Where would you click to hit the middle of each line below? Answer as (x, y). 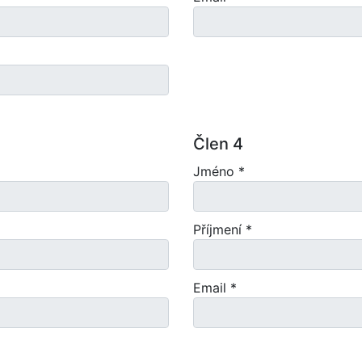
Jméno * (219, 171)
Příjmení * (223, 229)
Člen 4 (218, 144)
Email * (215, 288)
